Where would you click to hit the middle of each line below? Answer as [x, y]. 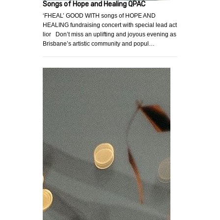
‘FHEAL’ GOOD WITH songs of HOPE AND [99, 16]
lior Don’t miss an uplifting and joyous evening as [110, 35]
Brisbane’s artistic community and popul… [99, 44]
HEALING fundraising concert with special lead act [110, 25]
